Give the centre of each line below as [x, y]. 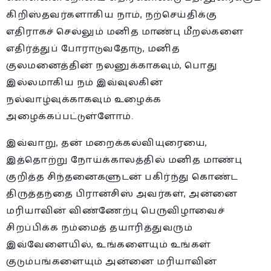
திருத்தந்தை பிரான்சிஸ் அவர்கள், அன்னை [122, 194]
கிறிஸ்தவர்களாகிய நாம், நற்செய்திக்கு [111, 15]
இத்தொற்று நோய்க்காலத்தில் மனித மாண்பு [124, 160]
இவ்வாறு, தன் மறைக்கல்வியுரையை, [107, 143]
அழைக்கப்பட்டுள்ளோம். [70, 116]
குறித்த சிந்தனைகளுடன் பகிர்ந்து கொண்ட [122, 177]
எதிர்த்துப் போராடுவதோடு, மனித [93, 48]
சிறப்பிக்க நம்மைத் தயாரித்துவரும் [99, 227]
